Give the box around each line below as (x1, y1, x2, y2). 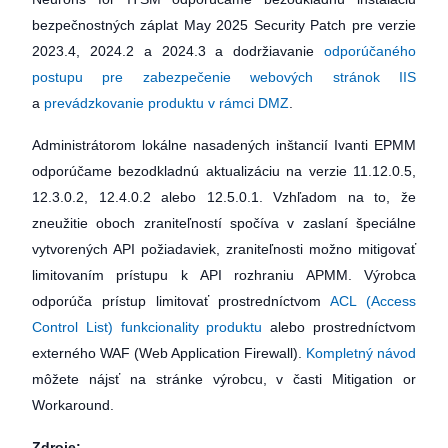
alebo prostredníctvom (262, 319, 417, 335)
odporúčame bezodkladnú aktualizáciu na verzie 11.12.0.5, (32, 163, 416, 179)
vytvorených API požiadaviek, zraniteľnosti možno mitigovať (32, 241, 416, 257)
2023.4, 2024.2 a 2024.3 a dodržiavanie (32, 43, 324, 59)
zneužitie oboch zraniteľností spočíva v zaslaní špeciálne (32, 215, 416, 231)
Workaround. (32, 397, 114, 413)
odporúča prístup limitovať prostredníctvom (32, 293, 331, 309)
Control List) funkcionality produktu (32, 319, 263, 335)
